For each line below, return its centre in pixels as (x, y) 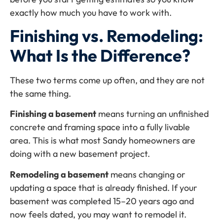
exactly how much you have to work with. (91, 12)
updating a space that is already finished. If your (104, 187)
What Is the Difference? (100, 56)
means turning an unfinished (152, 114)
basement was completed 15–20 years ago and (102, 201)
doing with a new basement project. (80, 154)
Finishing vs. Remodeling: (107, 36)
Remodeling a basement (59, 174)
